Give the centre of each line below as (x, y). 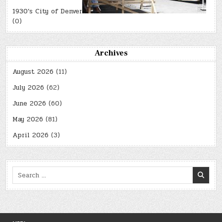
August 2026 (33, 72)
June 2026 (29, 104)
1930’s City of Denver (48, 12)
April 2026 (31, 136)
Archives (111, 53)
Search (23, 171)
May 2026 (28, 120)
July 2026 (28, 88)
